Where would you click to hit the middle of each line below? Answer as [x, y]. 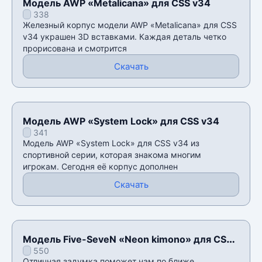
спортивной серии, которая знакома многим [112, 154]
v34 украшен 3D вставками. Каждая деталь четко [125, 36]
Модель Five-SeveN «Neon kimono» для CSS [127, 239]
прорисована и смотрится [75, 48]
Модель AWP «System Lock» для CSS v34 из [111, 143]
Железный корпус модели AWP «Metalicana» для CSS [130, 25]
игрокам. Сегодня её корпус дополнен [100, 166]
